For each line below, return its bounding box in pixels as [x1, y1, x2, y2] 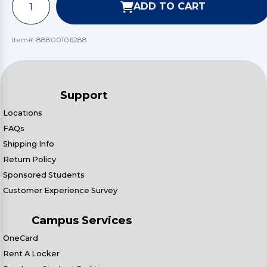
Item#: [12, 35, 36, 44]
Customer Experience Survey [3, 186, 117, 195]
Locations [3, 108, 42, 117]
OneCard [3, 234, 38, 243]
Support [60, 88, 108, 102]
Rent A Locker [3, 249, 60, 258]
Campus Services [32, 213, 132, 227]
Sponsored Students [3, 170, 85, 179]
